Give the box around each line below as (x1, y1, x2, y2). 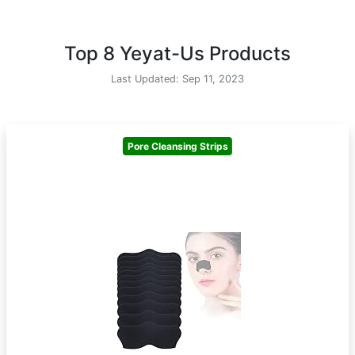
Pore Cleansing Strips (127, 139, 228, 152)
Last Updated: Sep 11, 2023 (111, 73, 244, 85)
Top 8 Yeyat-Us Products (64, 42, 291, 65)
